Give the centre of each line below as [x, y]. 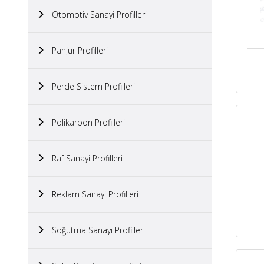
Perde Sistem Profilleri [90, 86]
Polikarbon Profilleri [85, 122]
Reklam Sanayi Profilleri [92, 194]
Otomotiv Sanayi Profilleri [96, 14]
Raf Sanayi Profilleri [84, 158]
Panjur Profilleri [76, 50]
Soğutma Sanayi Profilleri [95, 230]
